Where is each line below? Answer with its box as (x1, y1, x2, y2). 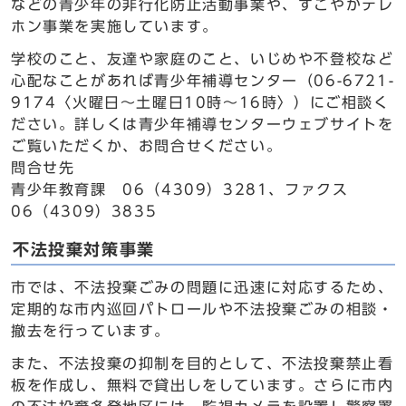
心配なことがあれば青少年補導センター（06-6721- (11, 73, 395, 88)
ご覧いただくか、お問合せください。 (11, 139, 283, 153)
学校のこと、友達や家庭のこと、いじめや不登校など (11, 52, 394, 66)
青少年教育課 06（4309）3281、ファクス (11, 182, 349, 197)
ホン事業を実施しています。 (11, 19, 218, 34)
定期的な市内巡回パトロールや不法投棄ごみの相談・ (11, 302, 394, 316)
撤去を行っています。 (11, 324, 170, 338)
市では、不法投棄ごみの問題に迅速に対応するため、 (11, 280, 394, 295)
